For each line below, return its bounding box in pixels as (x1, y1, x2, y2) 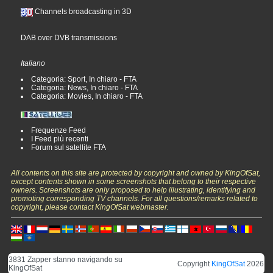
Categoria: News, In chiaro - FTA (31, 83, 138, 92)
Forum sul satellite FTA (31, 143, 107, 152)
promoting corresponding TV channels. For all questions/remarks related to (11, 194, 258, 203)
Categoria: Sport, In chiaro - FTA (31, 74, 137, 83)
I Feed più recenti (31, 134, 89, 143)
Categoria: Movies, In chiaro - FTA (31, 91, 143, 101)
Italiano (21, 58, 46, 68)
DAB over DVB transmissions (21, 33, 118, 42)
